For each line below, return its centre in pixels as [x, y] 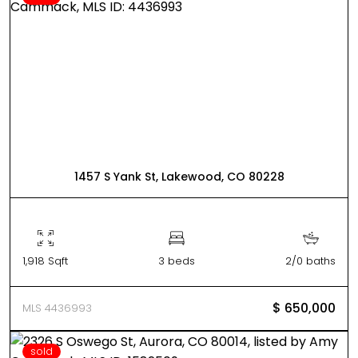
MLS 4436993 [57, 308]
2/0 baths [310, 261]
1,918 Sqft [45, 261]
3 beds [177, 261]
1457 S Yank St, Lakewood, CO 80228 [179, 177]
